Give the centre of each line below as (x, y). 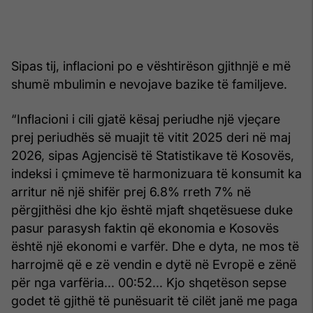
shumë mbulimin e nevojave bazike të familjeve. (149, 84)
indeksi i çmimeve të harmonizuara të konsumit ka (156, 173)
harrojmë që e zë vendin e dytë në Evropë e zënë (154, 264)
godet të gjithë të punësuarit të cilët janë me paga (154, 300)
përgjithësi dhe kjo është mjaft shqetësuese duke (152, 210)
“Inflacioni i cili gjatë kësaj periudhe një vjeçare (146, 119)
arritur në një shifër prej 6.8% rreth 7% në (131, 191)
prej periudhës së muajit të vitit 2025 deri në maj (151, 137)
